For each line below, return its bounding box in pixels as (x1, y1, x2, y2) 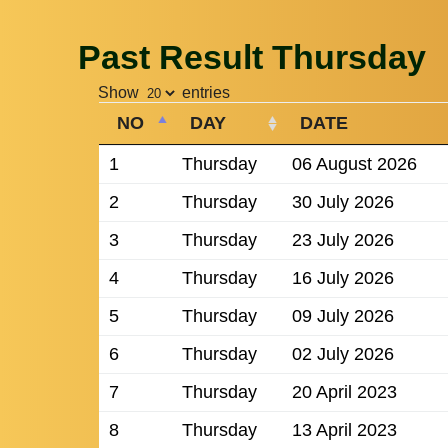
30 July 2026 (291, 192, 394, 213)
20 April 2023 (291, 382, 397, 403)
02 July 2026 (291, 344, 394, 365)
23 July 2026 (291, 230, 394, 251)
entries (178, 84, 231, 102)
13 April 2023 (291, 420, 397, 441)
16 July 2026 (291, 268, 394, 289)
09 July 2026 (291, 306, 394, 327)
